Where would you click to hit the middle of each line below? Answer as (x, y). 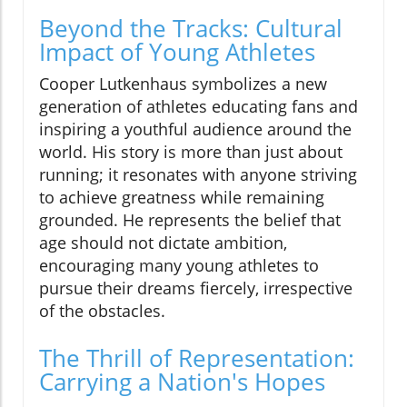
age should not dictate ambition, (163, 243)
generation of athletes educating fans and (199, 107)
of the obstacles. (102, 311)
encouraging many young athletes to (179, 266)
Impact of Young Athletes (177, 52)
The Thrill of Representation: (197, 358)
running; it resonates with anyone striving (198, 175)
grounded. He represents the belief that (190, 220)
